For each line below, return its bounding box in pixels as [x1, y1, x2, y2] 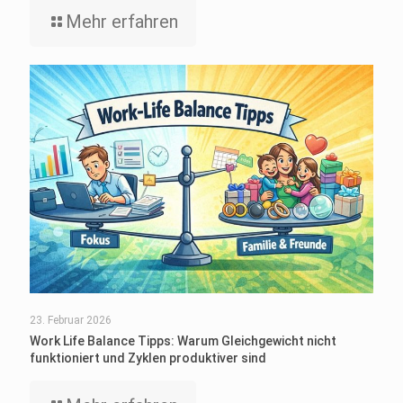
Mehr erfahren [66, 11, 178, 33]
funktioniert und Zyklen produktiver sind [30, 351, 266, 366]
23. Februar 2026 [30, 314, 112, 327]
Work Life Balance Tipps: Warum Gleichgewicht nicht [30, 334, 336, 349]
